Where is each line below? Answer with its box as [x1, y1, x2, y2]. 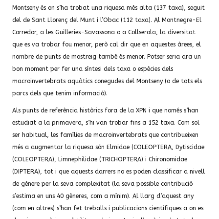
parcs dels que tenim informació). [12, 90, 108, 97]
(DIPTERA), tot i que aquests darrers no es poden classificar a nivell [12, 168, 205, 175]
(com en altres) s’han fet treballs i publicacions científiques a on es [12, 205, 203, 212]
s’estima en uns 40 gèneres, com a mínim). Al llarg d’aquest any [12, 193, 194, 199]
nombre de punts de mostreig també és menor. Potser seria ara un [12, 53, 201, 60]
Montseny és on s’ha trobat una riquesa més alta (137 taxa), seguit [12, 4, 205, 11]
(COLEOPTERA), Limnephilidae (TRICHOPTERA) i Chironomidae [12, 156, 187, 163]
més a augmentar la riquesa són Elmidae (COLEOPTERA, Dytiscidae [12, 144, 204, 151]
